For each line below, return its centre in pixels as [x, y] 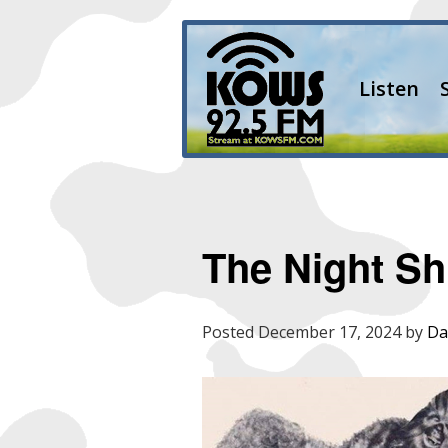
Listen [389, 88]
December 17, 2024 [329, 331]
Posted [229, 331]
